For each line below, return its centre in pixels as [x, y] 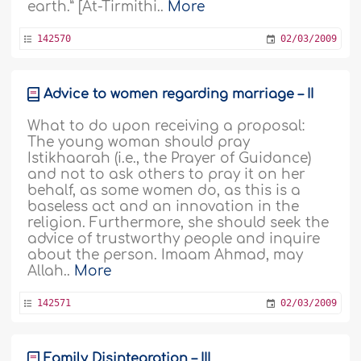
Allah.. [51, 271]
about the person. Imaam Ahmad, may [166, 255]
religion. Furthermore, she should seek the [178, 223]
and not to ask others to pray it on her [167, 174]
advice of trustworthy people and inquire [174, 239]
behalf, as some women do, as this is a [164, 191]
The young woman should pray [139, 142]
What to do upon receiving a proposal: [166, 126]
